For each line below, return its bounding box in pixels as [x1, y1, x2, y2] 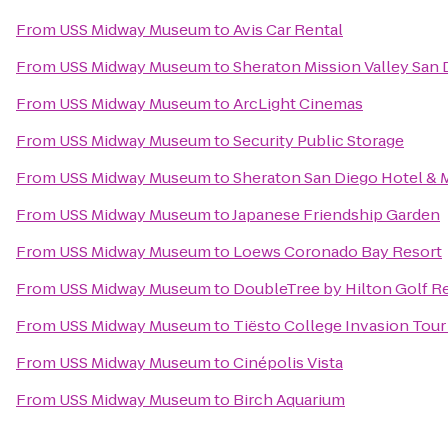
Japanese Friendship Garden [232, 204, 440, 225]
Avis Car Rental [233, 19, 343, 40]
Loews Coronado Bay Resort [233, 241, 442, 262]
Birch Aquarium [233, 389, 345, 410]
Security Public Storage [233, 130, 404, 151]
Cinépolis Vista [233, 352, 343, 373]
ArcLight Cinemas [233, 93, 363, 114]
